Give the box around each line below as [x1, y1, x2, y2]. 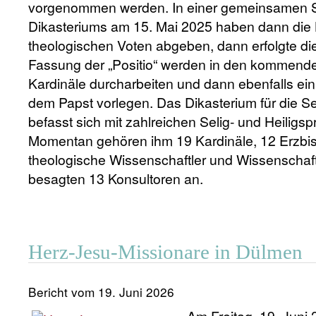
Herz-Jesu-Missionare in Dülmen [28, 241, 303, 263]
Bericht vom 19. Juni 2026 [28, 283, 174, 300]
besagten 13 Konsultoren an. [28, 169, 203, 188]
